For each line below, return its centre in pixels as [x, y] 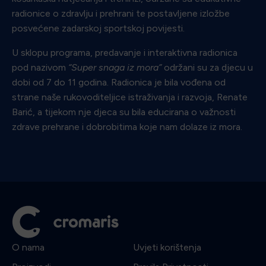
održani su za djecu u [207, 67]
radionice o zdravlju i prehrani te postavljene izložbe [121, 13]
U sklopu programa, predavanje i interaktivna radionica [125, 52]
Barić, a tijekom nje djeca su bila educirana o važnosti [124, 112]
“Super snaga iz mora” [115, 67]
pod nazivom [40, 67]
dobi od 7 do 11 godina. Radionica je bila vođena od [119, 82]
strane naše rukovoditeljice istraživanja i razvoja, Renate [130, 97]
